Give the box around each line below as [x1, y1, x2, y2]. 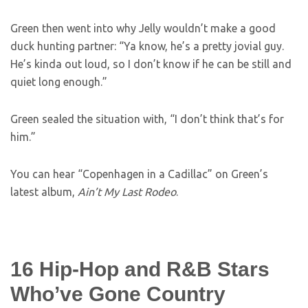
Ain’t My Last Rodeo [78, 186, 176, 198]
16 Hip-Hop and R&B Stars [10, 258, 269, 280]
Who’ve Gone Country [10, 283, 225, 305]
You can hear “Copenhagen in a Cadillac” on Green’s [10, 168, 268, 180]
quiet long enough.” [10, 76, 107, 88]
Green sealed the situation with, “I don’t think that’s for [10, 113, 284, 125]
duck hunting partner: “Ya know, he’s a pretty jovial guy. [10, 40, 284, 52]
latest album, [10, 186, 78, 198]
